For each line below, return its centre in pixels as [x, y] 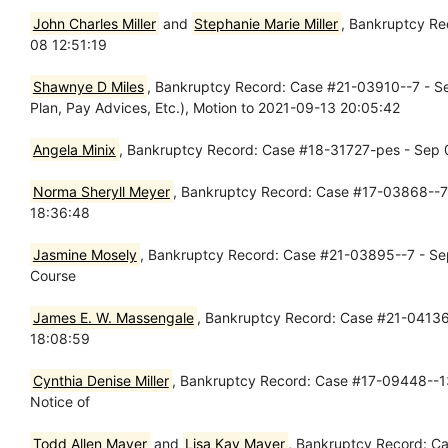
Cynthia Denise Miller [100, 380]
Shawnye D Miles [88, 86]
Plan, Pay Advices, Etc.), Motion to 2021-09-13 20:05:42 [215, 107]
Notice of [60, 401]
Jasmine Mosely [84, 254]
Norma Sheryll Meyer [101, 191]
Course [53, 275]
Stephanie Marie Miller [266, 23]
